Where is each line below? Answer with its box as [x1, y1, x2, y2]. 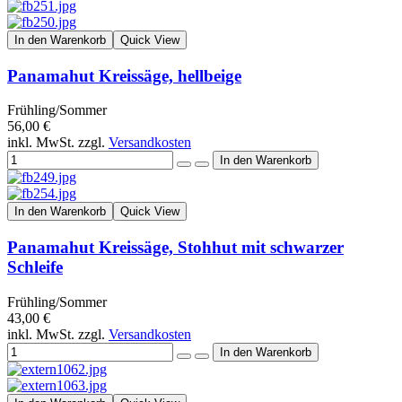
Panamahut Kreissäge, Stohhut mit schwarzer [7, 238, 344, 258]
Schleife [7, 258, 63, 277]
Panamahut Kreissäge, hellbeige [7, 66, 241, 85]
